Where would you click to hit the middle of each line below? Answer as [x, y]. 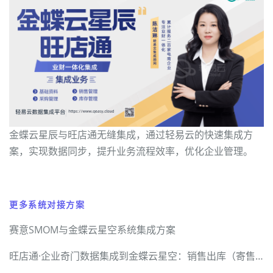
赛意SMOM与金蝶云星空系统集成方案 [92, 230]
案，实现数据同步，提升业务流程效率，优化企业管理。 [131, 151]
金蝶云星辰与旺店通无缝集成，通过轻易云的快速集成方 [131, 135]
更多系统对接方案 [47, 205]
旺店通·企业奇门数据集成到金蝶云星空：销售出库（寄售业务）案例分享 [259, 256]
